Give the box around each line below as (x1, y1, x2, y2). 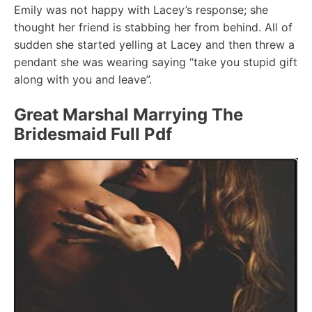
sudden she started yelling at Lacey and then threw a (14, 37, 295, 52)
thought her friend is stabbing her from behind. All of (14, 19, 292, 34)
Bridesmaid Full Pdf (14, 123, 172, 144)
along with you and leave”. (14, 72, 152, 86)
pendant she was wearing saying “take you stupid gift (14, 54, 297, 69)
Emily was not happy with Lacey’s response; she (14, 2, 268, 17)
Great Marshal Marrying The (14, 104, 243, 125)
